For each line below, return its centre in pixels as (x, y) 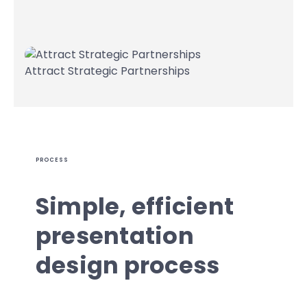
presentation (115, 236)
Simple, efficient (135, 207)
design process (128, 266)
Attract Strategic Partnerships (107, 71)
